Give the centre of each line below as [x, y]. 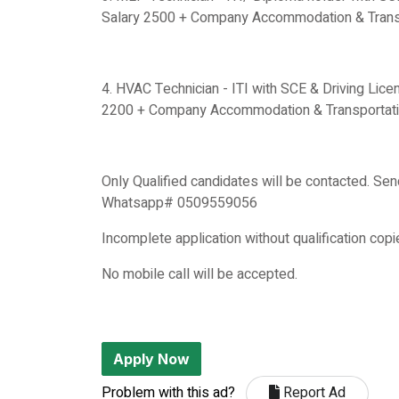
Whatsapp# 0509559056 [179, 203]
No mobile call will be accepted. [199, 274]
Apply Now [151, 359]
